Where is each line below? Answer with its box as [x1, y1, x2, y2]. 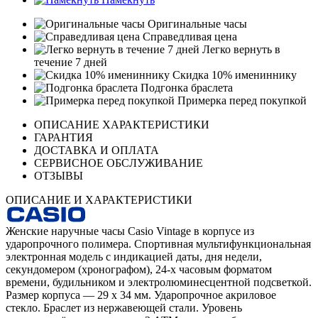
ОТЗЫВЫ [34, 170, 83, 182]
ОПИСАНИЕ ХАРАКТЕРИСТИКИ [34, 119, 209, 131]
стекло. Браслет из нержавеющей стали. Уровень [6, 302, 242, 314]
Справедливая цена [140, 31, 237, 43]
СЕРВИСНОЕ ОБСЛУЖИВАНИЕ [34, 157, 203, 170]
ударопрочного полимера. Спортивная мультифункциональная [6, 238, 311, 251]
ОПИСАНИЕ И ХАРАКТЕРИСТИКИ [6, 194, 192, 207]
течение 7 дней [34, 56, 107, 69]
